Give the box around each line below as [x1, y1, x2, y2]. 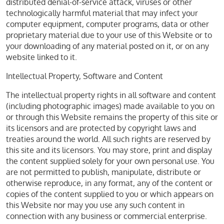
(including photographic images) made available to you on [6, 101, 214, 111]
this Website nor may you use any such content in [6, 200, 184, 210]
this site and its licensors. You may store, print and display [6, 145, 212, 155]
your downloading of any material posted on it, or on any [6, 41, 209, 51]
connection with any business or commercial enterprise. [6, 211, 207, 221]
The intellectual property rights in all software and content [6, 90, 216, 100]
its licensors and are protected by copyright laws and [6, 123, 196, 133]
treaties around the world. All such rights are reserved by [6, 134, 210, 144]
